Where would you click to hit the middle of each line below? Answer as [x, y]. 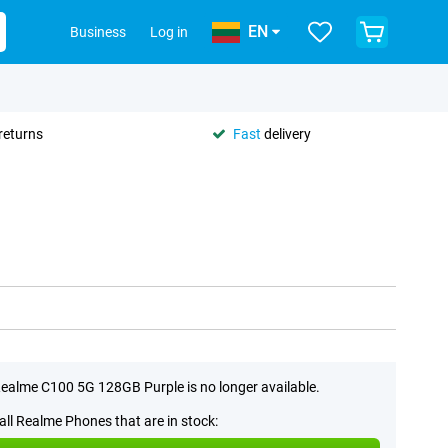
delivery [286, 133]
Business [98, 32]
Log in [169, 32]
